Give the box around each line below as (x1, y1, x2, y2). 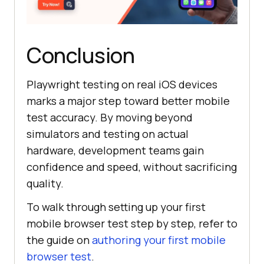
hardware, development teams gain (27, 143, 204, 158)
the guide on (27, 233, 92, 247)
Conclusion (27, 41, 134, 70)
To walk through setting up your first (27, 200, 206, 214)
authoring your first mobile (92, 233, 226, 247)
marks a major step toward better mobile (27, 94, 230, 108)
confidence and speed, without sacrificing (27, 160, 237, 174)
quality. (27, 176, 64, 191)
